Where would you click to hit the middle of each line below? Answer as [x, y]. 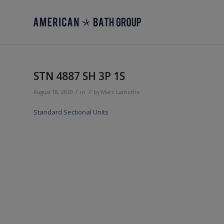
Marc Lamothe [120, 92]
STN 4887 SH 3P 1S [79, 76]
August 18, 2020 [53, 92]
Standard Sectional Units [71, 112]
